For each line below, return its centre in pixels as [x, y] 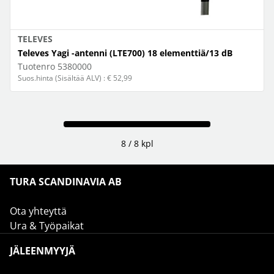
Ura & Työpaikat [47, 226]
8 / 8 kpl [137, 143]
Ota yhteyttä [38, 211]
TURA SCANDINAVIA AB [66, 182]
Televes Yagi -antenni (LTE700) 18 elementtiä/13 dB [125, 53]
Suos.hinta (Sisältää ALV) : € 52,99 [75, 78]
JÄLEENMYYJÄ [43, 251]
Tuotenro [36, 66]
